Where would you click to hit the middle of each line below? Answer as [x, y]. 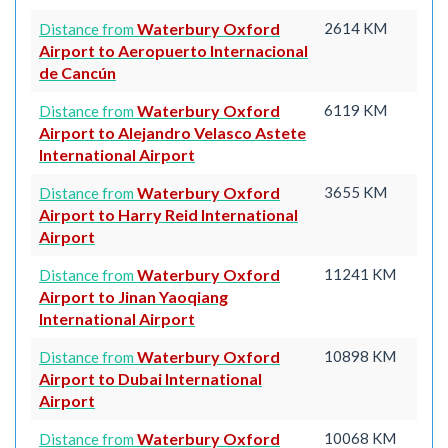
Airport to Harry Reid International [168, 214]
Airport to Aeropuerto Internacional [173, 50]
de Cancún [77, 72]
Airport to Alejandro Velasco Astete [172, 132]
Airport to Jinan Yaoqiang [133, 296]
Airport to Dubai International [150, 378]
